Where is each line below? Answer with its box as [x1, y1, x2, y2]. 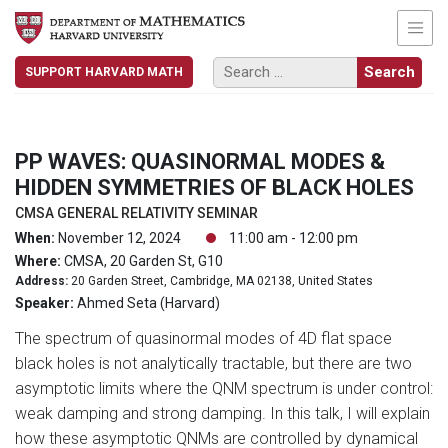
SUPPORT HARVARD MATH [25, 64, 183, 79]
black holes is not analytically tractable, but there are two [15, 353, 412, 373]
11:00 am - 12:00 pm [226, 229, 358, 246]
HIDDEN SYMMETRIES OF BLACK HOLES [15, 174, 414, 200]
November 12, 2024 [55, 229, 181, 246]
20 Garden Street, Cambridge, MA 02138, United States [68, 273, 373, 288]
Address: [15, 273, 68, 288]
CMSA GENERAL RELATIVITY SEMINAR [15, 204, 258, 221]
